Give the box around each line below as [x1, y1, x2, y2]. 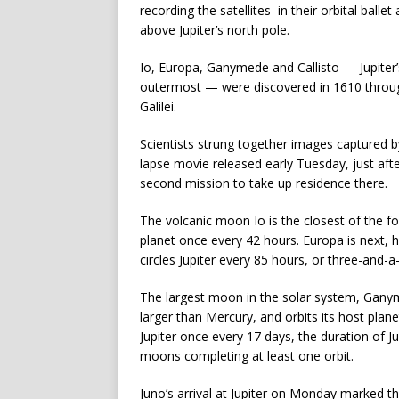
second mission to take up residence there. [140, 175, 387, 191]
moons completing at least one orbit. [140, 347, 354, 364]
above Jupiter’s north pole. [140, 21, 289, 38]
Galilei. [140, 98, 176, 115]
